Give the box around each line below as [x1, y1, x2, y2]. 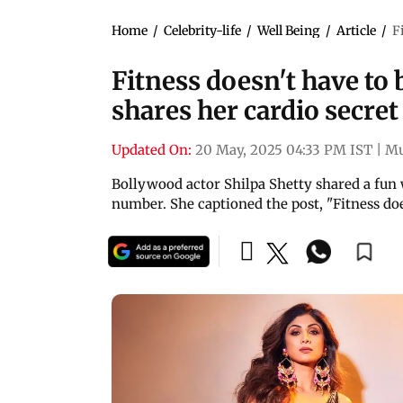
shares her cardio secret [112, 94, 399, 127]
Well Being [257, 22, 320, 39]
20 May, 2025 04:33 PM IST [195, 140, 372, 158]
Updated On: [112, 140, 192, 158]
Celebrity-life [164, 22, 241, 39]
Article [336, 22, 376, 39]
